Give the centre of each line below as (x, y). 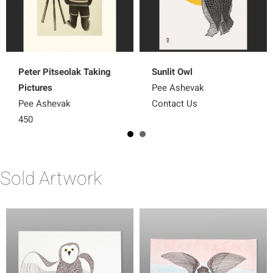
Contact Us (175, 103)
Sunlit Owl (172, 72)
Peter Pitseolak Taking (65, 72)
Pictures (35, 87)
